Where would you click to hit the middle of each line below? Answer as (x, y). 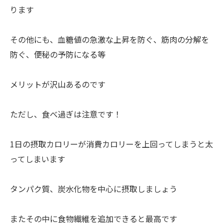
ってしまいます (38, 159)
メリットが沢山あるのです (58, 84)
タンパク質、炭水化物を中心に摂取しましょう (94, 189)
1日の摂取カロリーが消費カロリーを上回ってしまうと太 (111, 144)
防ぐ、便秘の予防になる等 (58, 55)
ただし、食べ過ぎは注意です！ (66, 114)
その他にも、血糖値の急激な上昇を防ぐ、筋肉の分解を (110, 40)
